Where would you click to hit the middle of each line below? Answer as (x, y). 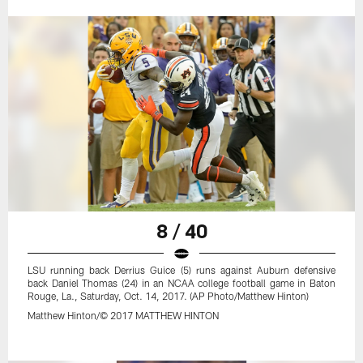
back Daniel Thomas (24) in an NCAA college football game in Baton (181, 282)
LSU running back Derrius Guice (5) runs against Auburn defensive (181, 269)
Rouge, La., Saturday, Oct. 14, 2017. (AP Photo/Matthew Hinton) (169, 295)
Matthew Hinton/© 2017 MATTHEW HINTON (124, 315)
